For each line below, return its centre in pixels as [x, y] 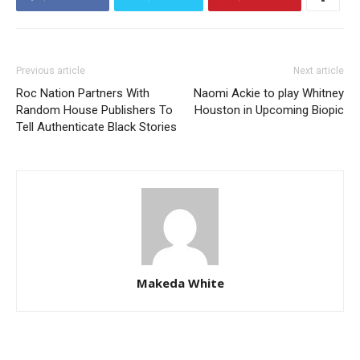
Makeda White [180, 283]
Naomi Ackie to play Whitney [269, 94]
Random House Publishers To [94, 110]
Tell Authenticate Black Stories [96, 127]
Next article [319, 71]
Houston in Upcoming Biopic [269, 110]
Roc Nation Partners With [83, 94]
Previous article [51, 71]
